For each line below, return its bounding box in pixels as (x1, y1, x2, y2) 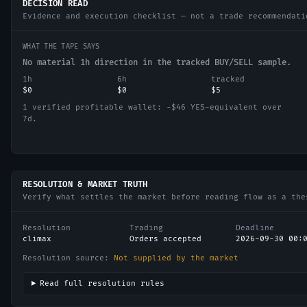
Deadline (236, 223, 274, 232)
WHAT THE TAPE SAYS (23, 42, 100, 51)
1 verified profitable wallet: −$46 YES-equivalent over (23, 103, 282, 112)
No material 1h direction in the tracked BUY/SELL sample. (23, 58, 291, 68)
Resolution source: (23, 254, 114, 262)
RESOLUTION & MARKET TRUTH (23, 180, 148, 190)
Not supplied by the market (114, 254, 238, 262)
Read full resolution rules (39, 279, 164, 288)
